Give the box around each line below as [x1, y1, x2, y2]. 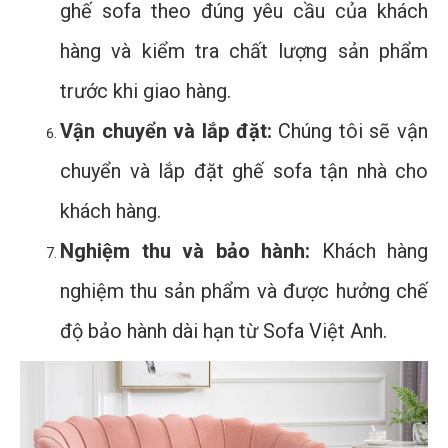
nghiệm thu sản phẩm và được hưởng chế [60, 278, 428, 303]
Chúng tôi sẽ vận [271, 118, 428, 143]
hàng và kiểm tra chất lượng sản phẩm [60, 38, 428, 63]
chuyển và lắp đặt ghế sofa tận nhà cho [60, 158, 428, 183]
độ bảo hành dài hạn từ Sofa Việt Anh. [60, 318, 387, 343]
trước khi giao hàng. [60, 78, 231, 103]
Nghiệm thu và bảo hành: [60, 238, 310, 263]
